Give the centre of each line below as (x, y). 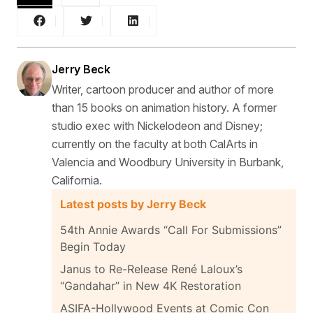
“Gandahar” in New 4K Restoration (153, 286)
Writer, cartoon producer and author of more (163, 90)
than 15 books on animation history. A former (165, 108)
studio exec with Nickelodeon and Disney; (158, 126)
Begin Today (93, 247)
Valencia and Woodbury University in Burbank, (168, 162)
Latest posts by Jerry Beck (133, 204)
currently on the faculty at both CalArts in (155, 144)
